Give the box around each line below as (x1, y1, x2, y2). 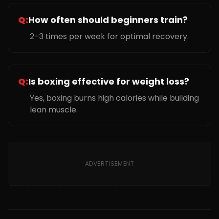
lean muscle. (30, 104, 78, 115)
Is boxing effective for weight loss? (28, 75, 189, 88)
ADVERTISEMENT (85, 159, 134, 168)
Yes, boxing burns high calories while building (30, 92, 199, 104)
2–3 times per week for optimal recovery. (30, 31, 189, 42)
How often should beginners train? (28, 14, 188, 26)
